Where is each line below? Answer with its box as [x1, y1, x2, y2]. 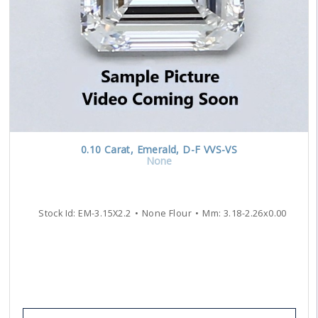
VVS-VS [200, 143, 238, 157]
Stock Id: [38, 207, 79, 220]
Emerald [136, 143, 177, 157]
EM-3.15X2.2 [78, 207, 131, 220]
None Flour [142, 207, 192, 220]
